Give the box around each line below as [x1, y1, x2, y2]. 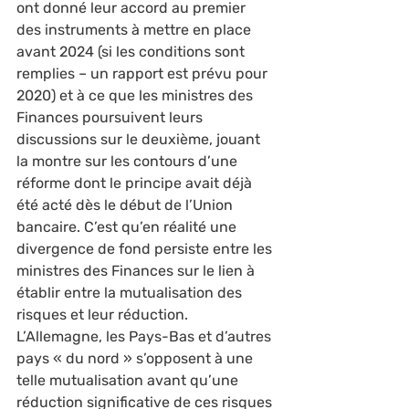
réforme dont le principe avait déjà [16, 174, 256, 192]
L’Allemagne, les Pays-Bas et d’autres [16, 328, 275, 345]
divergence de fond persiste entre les [16, 240, 276, 257]
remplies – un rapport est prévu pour [16, 65, 271, 82]
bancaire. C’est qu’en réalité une [16, 218, 240, 236]
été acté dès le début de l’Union [16, 196, 236, 214]
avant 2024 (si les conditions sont [16, 43, 248, 60]
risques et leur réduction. [16, 306, 192, 323]
